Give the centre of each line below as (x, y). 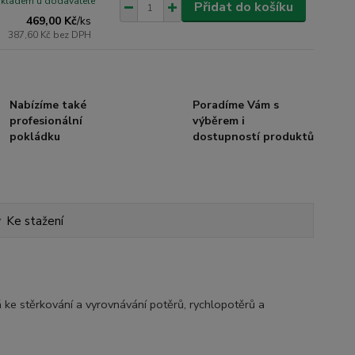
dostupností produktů (253, 137)
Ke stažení (35, 221)
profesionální (46, 121)
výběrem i (218, 121)
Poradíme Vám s (235, 105)
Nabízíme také (48, 105)
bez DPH (73, 35)
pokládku (35, 137)
